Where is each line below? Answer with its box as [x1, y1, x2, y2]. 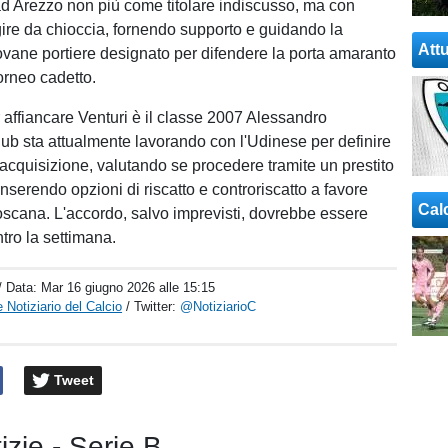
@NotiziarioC [180, 299, 257, 314]
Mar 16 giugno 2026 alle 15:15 [41, 280, 216, 295]
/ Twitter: [126, 299, 181, 314]
